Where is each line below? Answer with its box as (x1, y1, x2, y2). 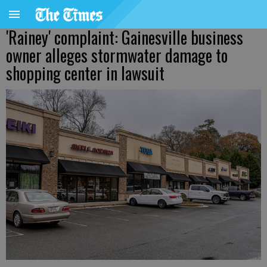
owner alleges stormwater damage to (6, 43, 228, 67)
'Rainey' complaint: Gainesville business (6, 25, 243, 49)
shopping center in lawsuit (6, 61, 164, 85)
